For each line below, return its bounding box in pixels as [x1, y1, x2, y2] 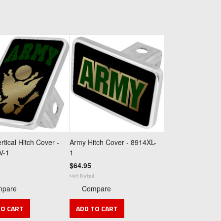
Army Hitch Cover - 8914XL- [70, 137, 156, 147]
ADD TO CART [76, 203, 118, 214]
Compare [82, 184, 111, 193]
